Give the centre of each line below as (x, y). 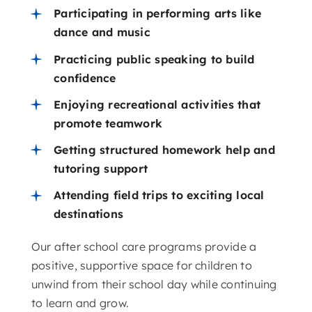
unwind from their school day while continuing (154, 284)
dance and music (102, 32)
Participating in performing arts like (158, 14)
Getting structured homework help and (164, 149)
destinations (89, 214)
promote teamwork (108, 123)
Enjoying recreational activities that (157, 104)
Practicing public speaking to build (154, 59)
